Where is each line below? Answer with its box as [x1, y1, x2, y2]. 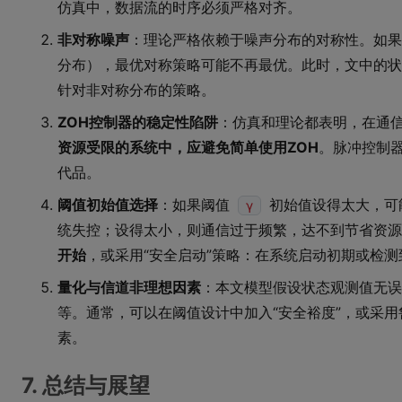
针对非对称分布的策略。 [57, 81, 215, 99]
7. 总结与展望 [22, 372, 150, 398]
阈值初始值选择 [57, 196, 158, 214]
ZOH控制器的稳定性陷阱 [57, 113, 218, 131]
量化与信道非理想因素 [57, 278, 201, 296]
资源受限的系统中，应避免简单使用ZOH [57, 138, 319, 156]
